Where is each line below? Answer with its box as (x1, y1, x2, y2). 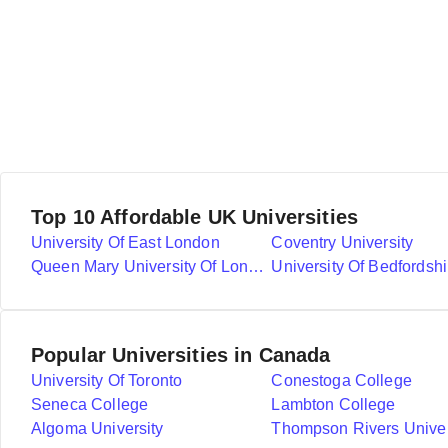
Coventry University (271, 234, 414, 251)
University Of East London (31, 234, 220, 251)
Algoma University (31, 420, 164, 437)
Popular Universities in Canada (31, 344, 331, 366)
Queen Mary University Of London (248, 258, 265, 275)
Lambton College (271, 396, 396, 413)
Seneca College (31, 396, 149, 413)
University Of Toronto (31, 372, 183, 389)
